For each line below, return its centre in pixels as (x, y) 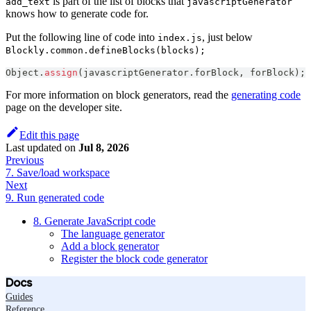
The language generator (113, 234)
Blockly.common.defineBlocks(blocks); (106, 51)
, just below (227, 37)
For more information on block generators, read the (118, 95)
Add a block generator (110, 246)
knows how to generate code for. (77, 14)
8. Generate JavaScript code (94, 221)
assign (61, 73)
